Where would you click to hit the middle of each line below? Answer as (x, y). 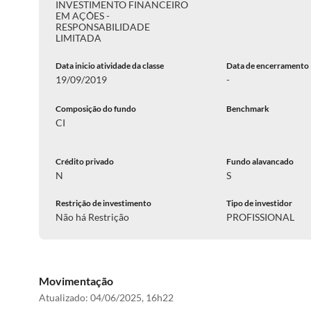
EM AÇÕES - (83, 16)
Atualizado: (65, 297)
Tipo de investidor (260, 203)
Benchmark (248, 109)
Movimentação (76, 281)
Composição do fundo (96, 109)
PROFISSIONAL (261, 217)
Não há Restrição (92, 217)
